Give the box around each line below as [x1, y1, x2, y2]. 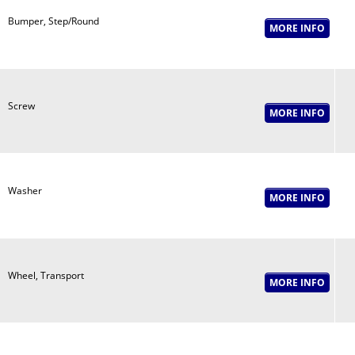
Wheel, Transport [7, 269, 84, 282]
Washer [7, 184, 42, 197]
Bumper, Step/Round [7, 14, 99, 28]
